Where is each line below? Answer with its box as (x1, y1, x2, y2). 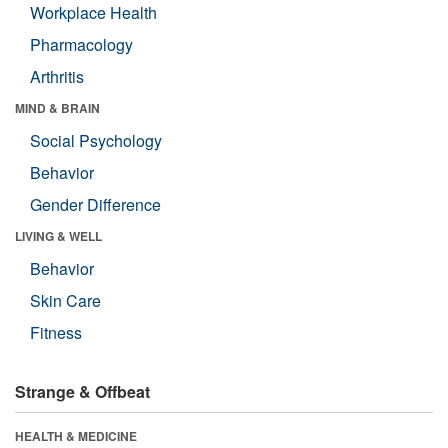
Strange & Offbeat (15, 379, 150, 403)
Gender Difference (30, 192, 161, 216)
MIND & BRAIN (15, 98, 100, 117)
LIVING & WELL (15, 226, 102, 245)
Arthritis (30, 64, 84, 88)
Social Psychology (30, 128, 162, 152)
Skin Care (30, 288, 101, 312)
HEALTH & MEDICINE (15, 426, 137, 445)
